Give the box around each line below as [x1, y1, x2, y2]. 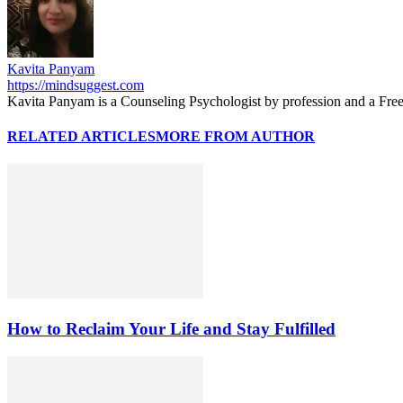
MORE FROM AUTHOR [156, 129, 315, 145]
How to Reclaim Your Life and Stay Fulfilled [7, 319, 336, 339]
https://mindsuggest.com [7, 76, 144, 93]
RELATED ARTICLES [7, 129, 156, 145]
